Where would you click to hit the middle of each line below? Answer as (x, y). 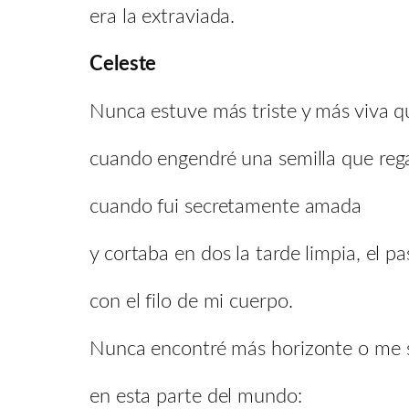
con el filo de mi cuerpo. (210, 301)
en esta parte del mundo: (196, 396)
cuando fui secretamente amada (226, 206)
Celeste (123, 63)
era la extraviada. (163, 16)
